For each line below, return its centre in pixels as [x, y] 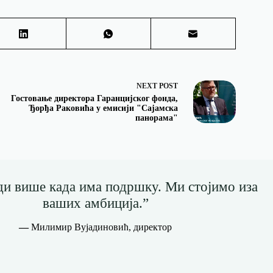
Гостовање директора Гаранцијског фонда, [94, 99]
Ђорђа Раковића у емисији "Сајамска [103, 108]
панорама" [156, 118]
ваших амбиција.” [95, 203]
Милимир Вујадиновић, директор [102, 227]
